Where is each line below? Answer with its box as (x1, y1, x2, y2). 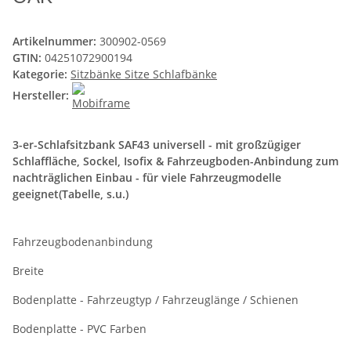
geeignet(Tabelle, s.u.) (13, 186, 128, 202)
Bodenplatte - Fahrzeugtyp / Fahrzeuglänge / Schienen (13, 292, 302, 308)
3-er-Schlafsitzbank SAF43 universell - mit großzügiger (13, 137, 301, 153)
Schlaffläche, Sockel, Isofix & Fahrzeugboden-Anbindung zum (13, 154, 338, 169)
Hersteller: (13, 88, 69, 103)
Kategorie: (13, 67, 71, 82)
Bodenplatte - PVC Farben (13, 321, 150, 337)
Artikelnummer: (13, 34, 100, 49)
